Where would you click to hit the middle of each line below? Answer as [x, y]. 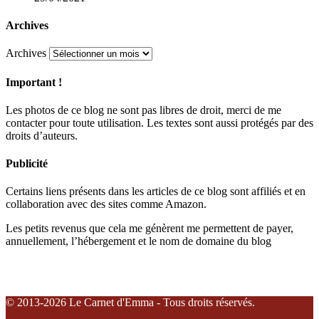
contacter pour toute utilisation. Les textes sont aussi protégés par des [159, 122]
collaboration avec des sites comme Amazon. [106, 204]
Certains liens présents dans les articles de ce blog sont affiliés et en [156, 192]
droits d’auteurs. [42, 135]
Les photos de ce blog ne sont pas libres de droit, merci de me [143, 110]
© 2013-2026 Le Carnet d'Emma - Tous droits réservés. [130, 303]
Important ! [34, 82]
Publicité [27, 164]
